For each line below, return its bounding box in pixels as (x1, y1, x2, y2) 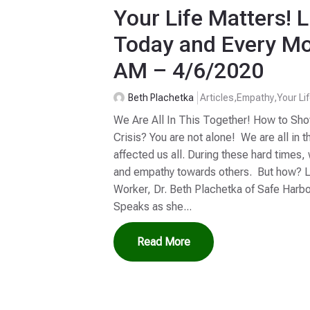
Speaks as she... (113, 199, 192, 213)
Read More (137, 235, 191, 248)
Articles (200, 91, 235, 103)
